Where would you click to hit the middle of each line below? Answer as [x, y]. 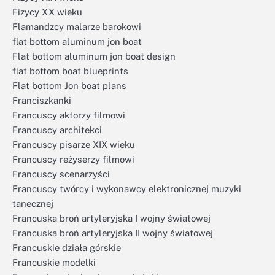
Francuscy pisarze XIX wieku [74, 145]
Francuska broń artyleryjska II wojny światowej [113, 233]
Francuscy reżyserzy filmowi [73, 159]
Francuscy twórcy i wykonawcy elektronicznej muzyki [127, 189]
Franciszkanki [42, 100]
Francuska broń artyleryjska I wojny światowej [111, 218]
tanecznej [33, 203]
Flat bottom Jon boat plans [69, 86]
